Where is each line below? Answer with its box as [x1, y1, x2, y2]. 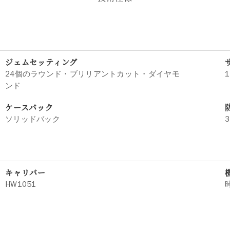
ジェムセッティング [5, 56, 78, 67]
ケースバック [5, 102, 53, 112]
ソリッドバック [5, 114, 61, 124]
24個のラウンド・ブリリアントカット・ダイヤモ [5, 69, 180, 79]
